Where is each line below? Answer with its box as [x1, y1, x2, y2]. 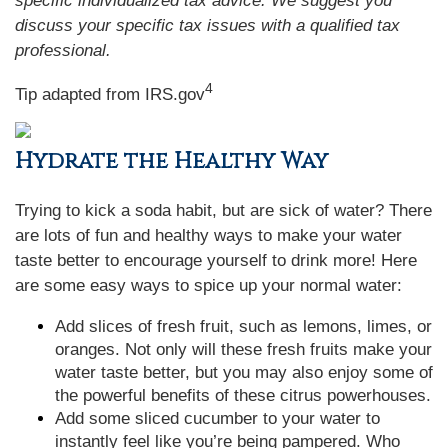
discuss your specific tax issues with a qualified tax [15, 16, 400, 35]
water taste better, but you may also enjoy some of [55, 363, 433, 382]
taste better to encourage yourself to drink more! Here [15, 251, 417, 270]
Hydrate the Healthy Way [15, 147, 328, 176]
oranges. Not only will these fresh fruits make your [55, 340, 432, 359]
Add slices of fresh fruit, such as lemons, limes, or [55, 317, 432, 336]
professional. [15, 41, 111, 60]
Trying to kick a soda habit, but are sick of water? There [15, 201, 432, 220]
